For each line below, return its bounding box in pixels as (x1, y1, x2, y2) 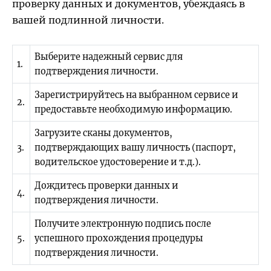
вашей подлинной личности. (12, 14, 164, 27)
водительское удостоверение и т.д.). (34, 157, 201, 168)
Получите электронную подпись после (34, 218, 212, 230)
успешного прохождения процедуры (34, 233, 204, 244)
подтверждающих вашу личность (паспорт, (34, 142, 237, 154)
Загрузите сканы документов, (34, 128, 173, 139)
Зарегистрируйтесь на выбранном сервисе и (34, 90, 239, 101)
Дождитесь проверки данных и (34, 180, 179, 192)
